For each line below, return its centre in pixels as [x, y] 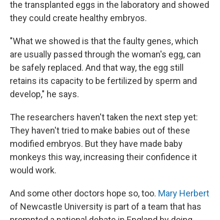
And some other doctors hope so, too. [84, 193]
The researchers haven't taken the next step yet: [104, 117]
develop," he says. [44, 94]
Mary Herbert [184, 193]
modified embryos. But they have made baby [96, 144]
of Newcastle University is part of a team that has [106, 207]
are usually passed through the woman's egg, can [105, 55]
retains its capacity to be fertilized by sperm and [103, 81]
